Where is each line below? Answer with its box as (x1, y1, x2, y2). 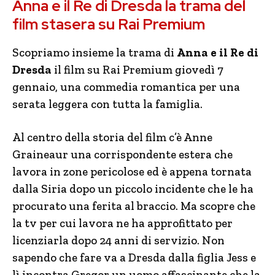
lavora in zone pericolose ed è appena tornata (12, 165, 252, 179)
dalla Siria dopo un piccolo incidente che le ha (12, 182, 254, 196)
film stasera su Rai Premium (12, 14, 205, 34)
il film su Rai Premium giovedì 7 (54, 63, 223, 77)
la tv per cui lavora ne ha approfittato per (12, 216, 233, 230)
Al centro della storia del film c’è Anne (12, 130, 212, 144)
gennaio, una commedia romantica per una (12, 80, 240, 94)
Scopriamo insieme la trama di (12, 45, 177, 60)
